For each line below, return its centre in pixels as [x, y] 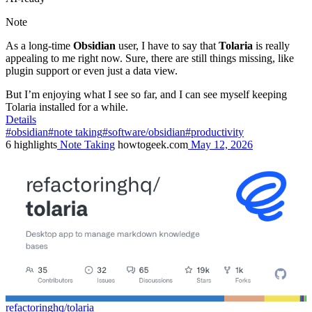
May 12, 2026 [220, 144]
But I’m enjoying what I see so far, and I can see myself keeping [146, 94]
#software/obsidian [144, 132]
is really [271, 45]
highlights [36, 144]
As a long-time [39, 45]
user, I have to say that [167, 45]
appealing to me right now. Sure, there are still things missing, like [150, 58]
